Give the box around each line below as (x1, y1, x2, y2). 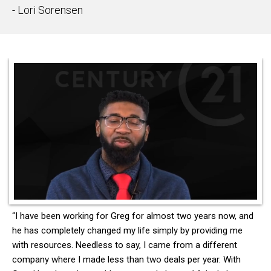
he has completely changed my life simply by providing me (12, 225, 243, 237)
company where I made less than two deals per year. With (12, 254, 241, 266)
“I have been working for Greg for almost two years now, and (12, 211, 253, 222)
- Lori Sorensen (12, 4, 83, 16)
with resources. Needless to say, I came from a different (12, 240, 237, 251)
